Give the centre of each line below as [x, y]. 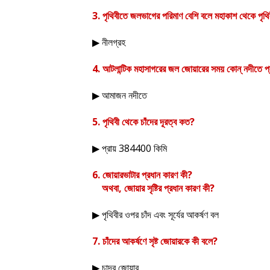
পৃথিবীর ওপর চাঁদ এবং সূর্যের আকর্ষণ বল [160, 215]
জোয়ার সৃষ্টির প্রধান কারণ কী [167, 188]
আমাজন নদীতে [124, 95]
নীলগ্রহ [114, 42]
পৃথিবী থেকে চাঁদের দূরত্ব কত [146, 122]
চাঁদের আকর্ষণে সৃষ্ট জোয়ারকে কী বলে [158, 241]
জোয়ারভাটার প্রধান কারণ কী [145, 175]
